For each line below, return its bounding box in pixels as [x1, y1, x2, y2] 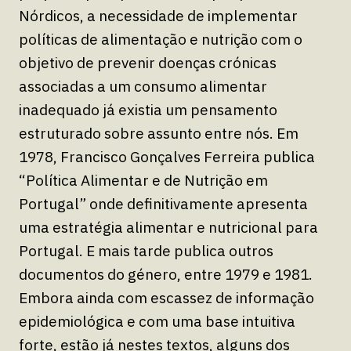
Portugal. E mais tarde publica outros [19, 241, 273, 260]
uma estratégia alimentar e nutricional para [19, 217, 318, 237]
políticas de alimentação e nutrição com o [19, 29, 302, 49]
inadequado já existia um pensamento [19, 100, 277, 119]
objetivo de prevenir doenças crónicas [19, 52, 277, 72]
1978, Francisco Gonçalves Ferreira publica [19, 147, 315, 166]
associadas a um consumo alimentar [19, 76, 267, 96]
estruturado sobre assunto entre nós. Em [19, 123, 299, 143]
